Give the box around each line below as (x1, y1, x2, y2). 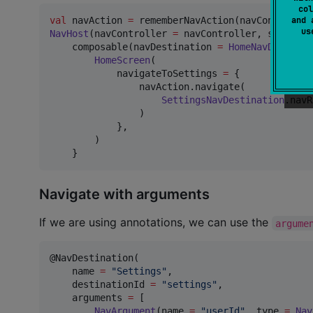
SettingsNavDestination (161, 94, 284, 105)
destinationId (50, 279, 150, 291)
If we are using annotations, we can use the (39, 215, 272, 230)
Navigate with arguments (39, 186, 210, 203)
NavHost (50, 27, 89, 39)
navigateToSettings (50, 67, 223, 79)
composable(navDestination (50, 41, 217, 52)
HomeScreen (94, 54, 150, 66)
